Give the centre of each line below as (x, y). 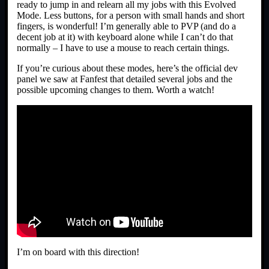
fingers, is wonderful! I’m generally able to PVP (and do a (126, 26)
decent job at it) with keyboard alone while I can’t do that (125, 37)
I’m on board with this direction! (78, 252)
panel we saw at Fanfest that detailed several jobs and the (125, 79)
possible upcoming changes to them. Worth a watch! (116, 89)
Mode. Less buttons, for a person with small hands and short (131, 15)
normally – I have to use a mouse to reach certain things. (123, 47)
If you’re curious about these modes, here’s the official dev (127, 68)
